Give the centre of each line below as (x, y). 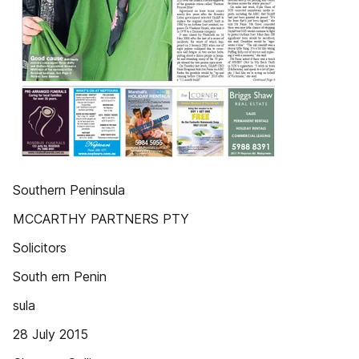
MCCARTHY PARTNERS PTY (101, 219)
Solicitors (40, 248)
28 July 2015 (50, 334)
